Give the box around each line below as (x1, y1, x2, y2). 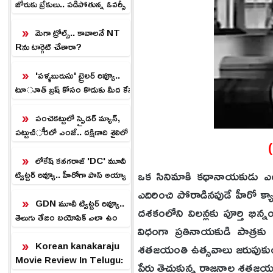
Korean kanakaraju (35, 237, 119, 255)
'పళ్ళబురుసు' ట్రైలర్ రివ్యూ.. (35, 66, 120, 84)
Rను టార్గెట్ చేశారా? (15, 38, 82, 55)
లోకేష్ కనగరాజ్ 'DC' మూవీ (35, 152, 126, 169)
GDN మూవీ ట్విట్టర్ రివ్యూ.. (35, 194, 124, 212)
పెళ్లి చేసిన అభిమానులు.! (15, 137, 91, 155)
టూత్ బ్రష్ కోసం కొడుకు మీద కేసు (15, 80, 136, 98)
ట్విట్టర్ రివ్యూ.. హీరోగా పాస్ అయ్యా (15, 166, 126, 183)
